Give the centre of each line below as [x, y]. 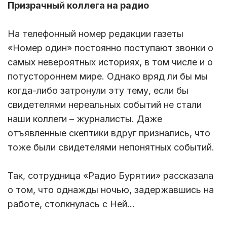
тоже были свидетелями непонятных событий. [112, 147]
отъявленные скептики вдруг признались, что [109, 133]
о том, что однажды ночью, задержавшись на [111, 190]
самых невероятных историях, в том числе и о [110, 62]
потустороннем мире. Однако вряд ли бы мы [108, 77]
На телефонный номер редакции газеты [96, 34]
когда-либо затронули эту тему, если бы [98, 91]
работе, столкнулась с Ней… [71, 204]
